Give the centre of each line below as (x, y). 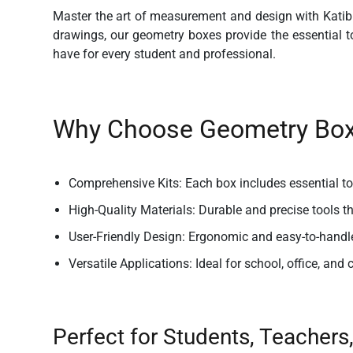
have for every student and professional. (165, 54)
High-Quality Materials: (132, 210)
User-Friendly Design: (127, 237)
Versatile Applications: (131, 264)
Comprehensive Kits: (126, 183)
